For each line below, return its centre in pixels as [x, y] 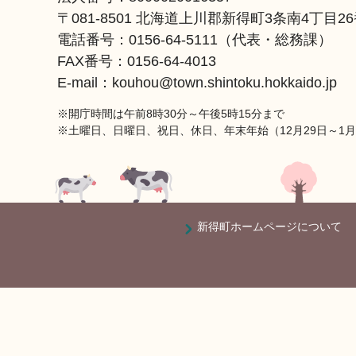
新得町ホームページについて [269, 226]
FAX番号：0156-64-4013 [137, 61]
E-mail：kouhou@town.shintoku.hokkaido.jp [197, 83]
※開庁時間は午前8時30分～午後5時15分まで [171, 114]
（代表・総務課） [275, 40]
